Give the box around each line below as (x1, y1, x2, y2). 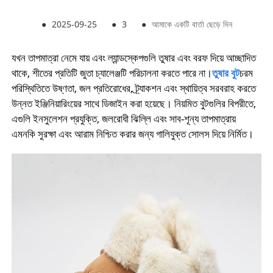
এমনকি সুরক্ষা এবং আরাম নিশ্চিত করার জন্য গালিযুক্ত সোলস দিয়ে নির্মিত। (11, 127, 253, 141)
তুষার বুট (211, 66, 239, 80)
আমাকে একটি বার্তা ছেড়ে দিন (151, 18, 232, 30)
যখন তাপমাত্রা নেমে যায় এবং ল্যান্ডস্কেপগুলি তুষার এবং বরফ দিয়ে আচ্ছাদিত (11, 51, 256, 65)
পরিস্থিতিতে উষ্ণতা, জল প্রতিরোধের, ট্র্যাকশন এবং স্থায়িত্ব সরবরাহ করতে (11, 81, 256, 96)
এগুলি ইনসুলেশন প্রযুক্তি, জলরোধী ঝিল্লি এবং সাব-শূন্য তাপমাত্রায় (11, 112, 236, 126)
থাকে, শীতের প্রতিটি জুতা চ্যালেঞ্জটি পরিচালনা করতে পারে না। (11, 66, 212, 80)
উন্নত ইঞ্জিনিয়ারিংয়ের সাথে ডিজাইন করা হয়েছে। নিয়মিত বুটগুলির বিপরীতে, (11, 96, 256, 111)
